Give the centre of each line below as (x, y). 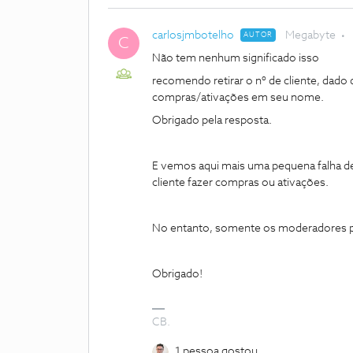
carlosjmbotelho (193, 35)
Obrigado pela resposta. (212, 121)
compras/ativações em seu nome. (238, 98)
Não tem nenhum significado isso (236, 58)
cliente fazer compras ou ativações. (240, 183)
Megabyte (310, 35)
